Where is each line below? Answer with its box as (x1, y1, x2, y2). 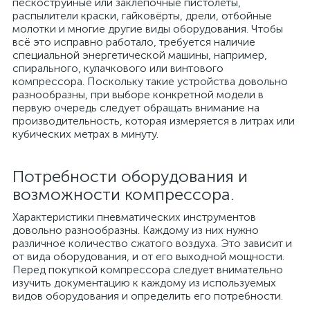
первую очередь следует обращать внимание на (12, 101, 259, 114)
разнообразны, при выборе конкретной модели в (12, 88, 264, 101)
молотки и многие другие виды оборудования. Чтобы (12, 22, 283, 35)
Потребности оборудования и (12, 166, 248, 186)
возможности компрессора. (12, 184, 234, 204)
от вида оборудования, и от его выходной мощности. (12, 250, 284, 263)
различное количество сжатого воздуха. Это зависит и (12, 237, 292, 250)
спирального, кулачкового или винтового (12, 62, 224, 75)
